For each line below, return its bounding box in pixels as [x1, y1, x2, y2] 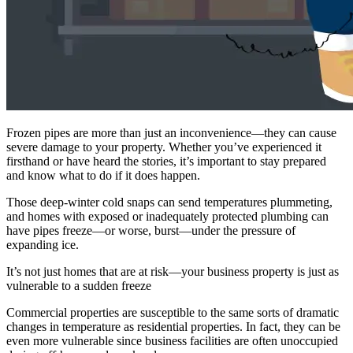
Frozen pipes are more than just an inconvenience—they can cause [6, 125, 336, 139]
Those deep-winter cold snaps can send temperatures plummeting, [6, 195, 333, 209]
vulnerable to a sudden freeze [6, 278, 151, 292]
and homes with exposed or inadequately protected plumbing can [6, 209, 329, 223]
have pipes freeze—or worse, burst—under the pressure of [6, 223, 295, 237]
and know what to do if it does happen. [6, 168, 200, 182]
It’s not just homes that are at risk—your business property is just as [6, 264, 339, 278]
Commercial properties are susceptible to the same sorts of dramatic [6, 305, 339, 319]
